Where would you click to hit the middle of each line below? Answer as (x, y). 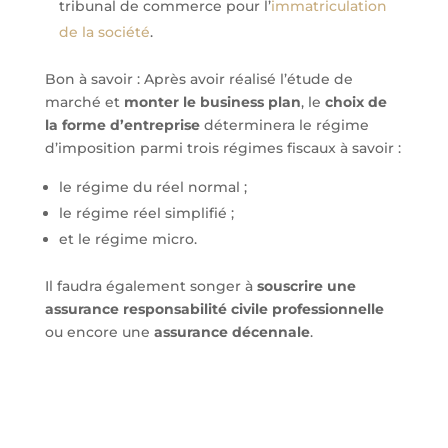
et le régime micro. (127, 239)
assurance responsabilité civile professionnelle (214, 309)
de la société (104, 32)
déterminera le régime (284, 125)
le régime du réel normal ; (152, 187)
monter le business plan (212, 102)
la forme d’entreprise (122, 125)
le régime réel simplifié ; (146, 213)
